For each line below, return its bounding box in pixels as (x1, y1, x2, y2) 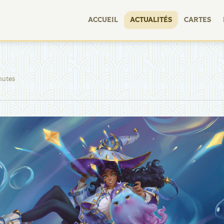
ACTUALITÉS (130, 16, 172, 23)
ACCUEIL (88, 16, 118, 23)
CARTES (184, 16, 211, 23)
